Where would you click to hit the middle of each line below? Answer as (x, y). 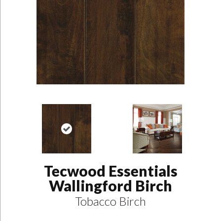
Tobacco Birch (110, 201)
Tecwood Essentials (110, 171)
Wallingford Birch (110, 186)
